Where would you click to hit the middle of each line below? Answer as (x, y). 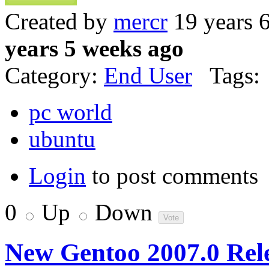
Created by (59, 22)
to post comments (172, 176)
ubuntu (62, 139)
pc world (71, 112)
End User (148, 76)
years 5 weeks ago (94, 49)
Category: (54, 76)
